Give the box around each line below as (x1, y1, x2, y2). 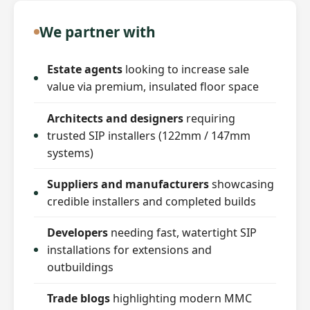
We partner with (39, 21, 156, 42)
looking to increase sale (122, 62, 249, 77)
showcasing (208, 176, 274, 192)
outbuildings (46, 259, 113, 275)
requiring (183, 110, 235, 126)
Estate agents (46, 62, 122, 77)
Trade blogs (46, 291, 110, 307)
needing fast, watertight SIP (107, 224, 257, 240)
